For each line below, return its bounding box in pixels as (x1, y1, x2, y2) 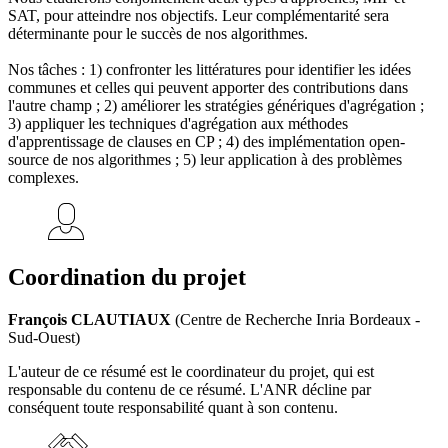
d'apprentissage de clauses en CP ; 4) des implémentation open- (8, 133, 405, 151)
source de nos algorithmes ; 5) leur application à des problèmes (8, 151, 402, 169)
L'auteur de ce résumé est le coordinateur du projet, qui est (8, 363, 374, 381)
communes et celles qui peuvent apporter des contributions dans (8, 79, 408, 97)
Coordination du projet (8, 264, 246, 291)
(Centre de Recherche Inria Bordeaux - (171, 311, 420, 329)
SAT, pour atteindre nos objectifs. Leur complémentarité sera (8, 7, 389, 25)
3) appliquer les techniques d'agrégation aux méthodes (8, 115, 348, 133)
